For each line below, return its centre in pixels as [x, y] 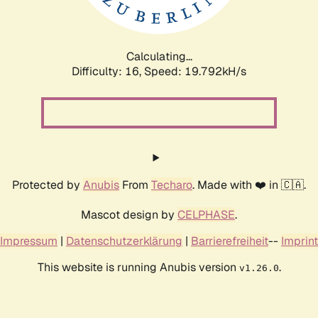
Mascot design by [129, 214]
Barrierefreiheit [230, 241]
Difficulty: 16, [108, 71]
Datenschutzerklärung [124, 241]
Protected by [48, 185]
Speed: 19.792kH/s [195, 71]
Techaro [172, 185]
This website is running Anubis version [138, 267]
